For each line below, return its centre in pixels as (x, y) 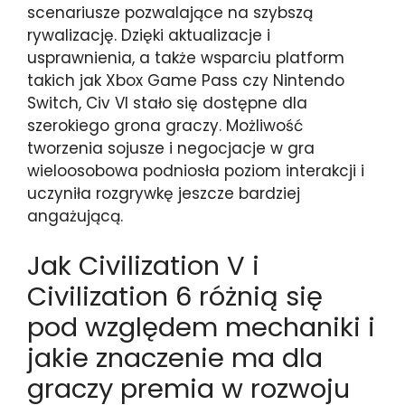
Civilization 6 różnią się (175, 297)
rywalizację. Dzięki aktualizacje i (149, 35)
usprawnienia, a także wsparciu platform (186, 57)
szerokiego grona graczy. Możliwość (165, 125)
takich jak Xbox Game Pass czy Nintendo (186, 80)
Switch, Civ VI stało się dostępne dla (167, 103)
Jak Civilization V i (143, 266)
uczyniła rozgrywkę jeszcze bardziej (164, 193)
